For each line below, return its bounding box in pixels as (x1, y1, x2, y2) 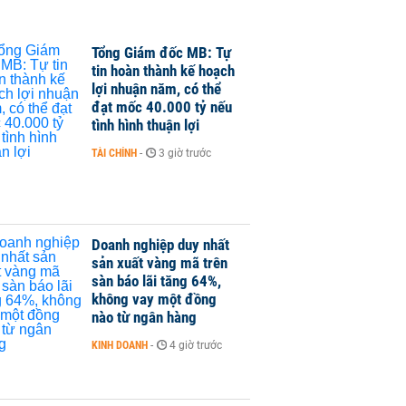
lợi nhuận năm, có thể (92, 80, 221, 98)
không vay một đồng (92, 290, 217, 309)
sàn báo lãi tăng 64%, (92, 272, 221, 291)
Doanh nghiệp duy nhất (92, 236, 229, 255)
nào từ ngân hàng (92, 308, 197, 327)
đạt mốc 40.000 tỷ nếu (92, 98, 232, 116)
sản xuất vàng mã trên (92, 254, 227, 273)
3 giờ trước (159, 147, 211, 159)
